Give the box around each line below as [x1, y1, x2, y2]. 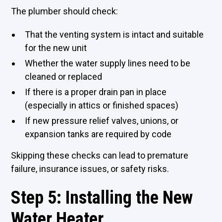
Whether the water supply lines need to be [25, 58, 191, 68]
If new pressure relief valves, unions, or [25, 115, 179, 126]
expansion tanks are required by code [25, 129, 172, 139]
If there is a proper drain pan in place [25, 87, 167, 97]
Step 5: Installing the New [11, 187, 193, 208]
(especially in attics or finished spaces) [25, 100, 179, 111]
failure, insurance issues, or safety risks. [11, 164, 169, 174]
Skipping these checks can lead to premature [11, 150, 189, 161]
